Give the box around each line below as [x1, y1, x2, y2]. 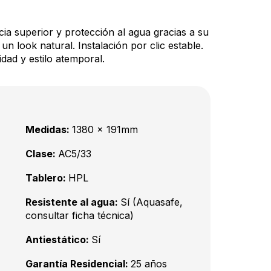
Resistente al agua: [25, 196, 120, 208]
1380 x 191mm [72, 123, 138, 135]
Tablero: [25, 172, 68, 184]
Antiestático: [25, 233, 91, 246]
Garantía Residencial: [25, 258, 131, 270]
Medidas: [25, 123, 72, 135]
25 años [131, 258, 167, 270]
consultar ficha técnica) [25, 209, 134, 221]
